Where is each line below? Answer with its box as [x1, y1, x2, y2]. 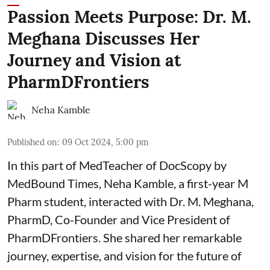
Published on [7, 136, 57, 148]
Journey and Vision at [7, 49, 181, 71]
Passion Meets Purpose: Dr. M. [7, 5, 251, 28]
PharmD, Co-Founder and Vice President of [7, 212, 230, 227]
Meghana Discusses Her [7, 27, 199, 49]
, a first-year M [174, 175, 248, 190]
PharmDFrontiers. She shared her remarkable [7, 230, 242, 245]
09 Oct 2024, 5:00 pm [62, 136, 149, 148]
